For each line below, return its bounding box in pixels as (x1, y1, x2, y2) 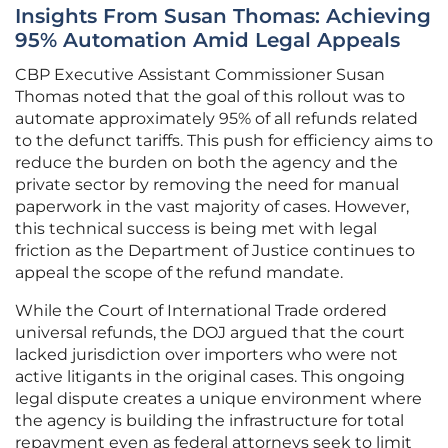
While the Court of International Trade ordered (15, 301, 387, 321)
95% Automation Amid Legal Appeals (15, 28, 400, 53)
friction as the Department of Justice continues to (15, 241, 415, 261)
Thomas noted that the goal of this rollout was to (15, 87, 405, 107)
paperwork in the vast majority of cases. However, (15, 197, 409, 217)
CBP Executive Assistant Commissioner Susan (15, 65, 385, 85)
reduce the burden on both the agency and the (15, 153, 398, 173)
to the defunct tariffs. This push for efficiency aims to (15, 131, 433, 151)
